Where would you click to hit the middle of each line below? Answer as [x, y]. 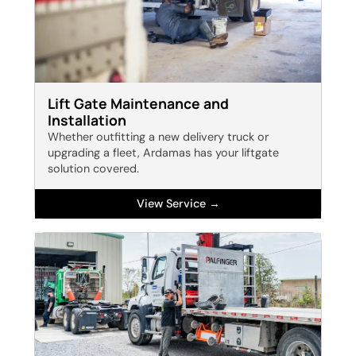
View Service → [178, 204]
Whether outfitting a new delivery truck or [158, 137]
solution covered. [93, 169]
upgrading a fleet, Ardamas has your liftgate [163, 153]
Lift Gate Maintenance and [138, 104]
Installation [87, 120]
